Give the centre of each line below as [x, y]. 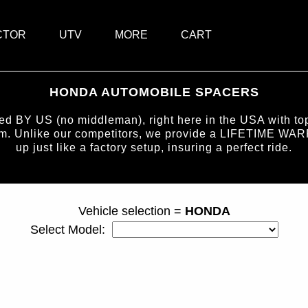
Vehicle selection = [131, 211]
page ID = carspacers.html [154, 162]
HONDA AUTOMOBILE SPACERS [154, 92]
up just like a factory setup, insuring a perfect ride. [154, 147]
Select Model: [71, 230]
